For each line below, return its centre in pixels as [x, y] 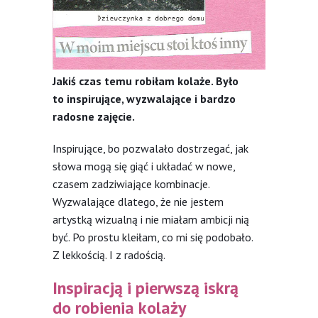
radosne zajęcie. [94, 116]
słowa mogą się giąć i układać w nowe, [144, 166]
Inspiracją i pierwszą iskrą [146, 287]
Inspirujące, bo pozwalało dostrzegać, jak [150, 148]
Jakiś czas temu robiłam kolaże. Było [146, 81]
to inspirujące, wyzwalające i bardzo [144, 98]
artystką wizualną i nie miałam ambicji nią [151, 219]
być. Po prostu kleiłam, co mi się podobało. [153, 237]
